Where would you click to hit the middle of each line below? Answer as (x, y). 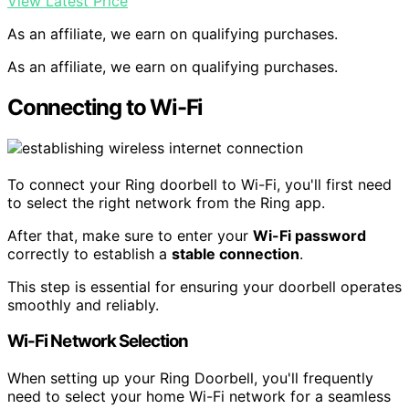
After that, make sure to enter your (130, 235)
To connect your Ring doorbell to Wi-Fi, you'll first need (199, 184)
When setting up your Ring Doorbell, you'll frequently (190, 378)
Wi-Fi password (309, 235)
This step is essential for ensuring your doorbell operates (204, 286)
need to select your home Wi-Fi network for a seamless (199, 397)
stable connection (236, 253)
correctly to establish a (89, 253)
